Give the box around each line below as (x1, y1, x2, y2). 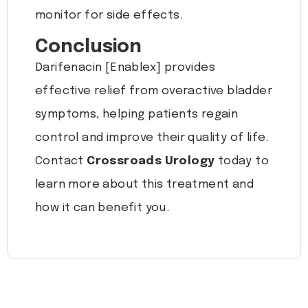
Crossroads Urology (87, 155, 215, 168)
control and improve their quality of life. (35, 132, 269, 144)
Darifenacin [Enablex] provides (35, 62, 215, 74)
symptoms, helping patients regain (35, 109, 239, 121)
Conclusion (35, 38, 142, 57)
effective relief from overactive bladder (35, 85, 272, 98)
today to (214, 155, 269, 168)
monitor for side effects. (35, 10, 183, 22)
